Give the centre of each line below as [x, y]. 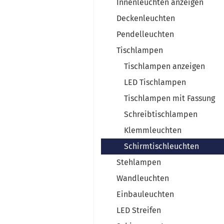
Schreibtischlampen [161, 114]
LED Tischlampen [155, 82]
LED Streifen [139, 210]
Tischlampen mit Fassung [169, 98]
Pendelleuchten [145, 34]
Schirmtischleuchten [161, 146]
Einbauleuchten [145, 194]
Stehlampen [139, 162]
